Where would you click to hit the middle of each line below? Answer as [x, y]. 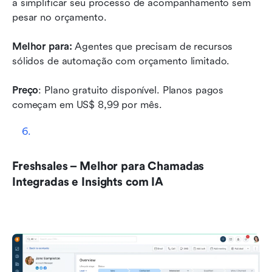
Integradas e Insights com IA [88, 182]
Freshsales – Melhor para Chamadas [108, 166]
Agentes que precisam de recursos [152, 46]
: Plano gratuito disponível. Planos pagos [131, 90]
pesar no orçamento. [59, 17]
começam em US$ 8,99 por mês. [89, 104]
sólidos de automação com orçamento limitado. [121, 61]
